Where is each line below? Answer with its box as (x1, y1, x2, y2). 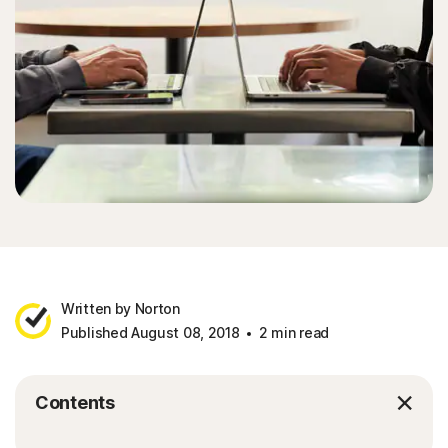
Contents (35, 392, 115, 413)
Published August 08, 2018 (61, 324, 240, 341)
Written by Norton (61, 300, 180, 317)
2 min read (255, 324, 329, 341)
